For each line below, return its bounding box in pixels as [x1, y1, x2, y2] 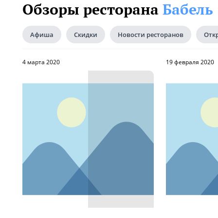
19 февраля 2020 [166, 58, 214, 66]
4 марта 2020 [22, 58, 60, 66]
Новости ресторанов [118, 30, 183, 39]
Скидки [74, 30, 97, 39]
